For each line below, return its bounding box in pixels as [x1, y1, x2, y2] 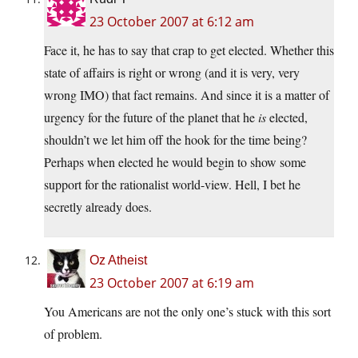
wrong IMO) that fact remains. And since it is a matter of [44, 86, 329, 104]
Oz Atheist [89, 253, 147, 268]
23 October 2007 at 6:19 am [89, 274, 254, 292]
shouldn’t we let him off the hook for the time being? [44, 131, 307, 149]
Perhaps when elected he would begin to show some [44, 153, 306, 171]
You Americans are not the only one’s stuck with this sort [44, 303, 331, 320]
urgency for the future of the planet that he [44, 109, 258, 126]
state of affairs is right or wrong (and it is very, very [44, 64, 300, 82]
